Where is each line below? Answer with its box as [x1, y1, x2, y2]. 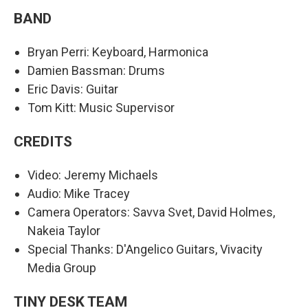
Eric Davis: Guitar [27, 82, 118, 97]
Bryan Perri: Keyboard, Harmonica [27, 45, 208, 60]
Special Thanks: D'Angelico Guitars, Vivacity [27, 242, 263, 257]
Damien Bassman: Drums [27, 63, 165, 78]
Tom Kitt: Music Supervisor [27, 100, 175, 115]
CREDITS [14, 133, 72, 151]
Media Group [27, 261, 96, 276]
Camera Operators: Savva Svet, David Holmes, [27, 205, 275, 220]
